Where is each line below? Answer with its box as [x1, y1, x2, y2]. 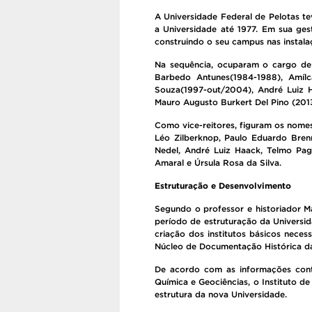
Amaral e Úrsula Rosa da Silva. [155, 158, 281, 167]
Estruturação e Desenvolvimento [155, 181, 291, 190]
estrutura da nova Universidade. [155, 290, 287, 299]
